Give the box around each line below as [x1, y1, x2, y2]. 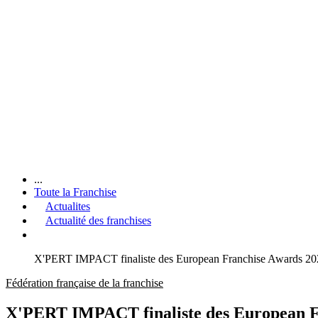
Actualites [45, 199, 90, 212]
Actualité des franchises [45, 214, 151, 226]
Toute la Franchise [34, 185, 116, 198]
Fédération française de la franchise [6, 276, 163, 289]
